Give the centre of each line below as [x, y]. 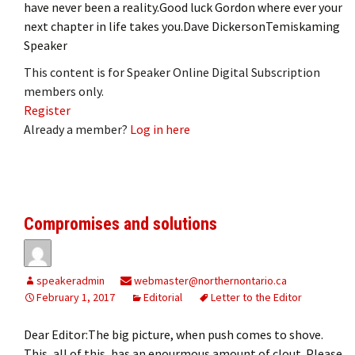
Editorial [163, 297]
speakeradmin [71, 280]
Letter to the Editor [256, 297]
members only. [64, 91]
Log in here [160, 129]
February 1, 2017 [76, 297]
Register [47, 110]
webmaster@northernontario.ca [209, 280]
